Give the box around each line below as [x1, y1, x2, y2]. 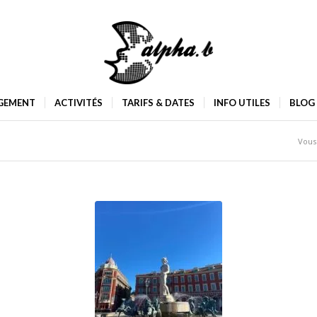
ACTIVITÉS [54, 97, 103, 108]
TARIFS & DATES [121, 97, 195, 108]
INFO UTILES [213, 97, 270, 108]
